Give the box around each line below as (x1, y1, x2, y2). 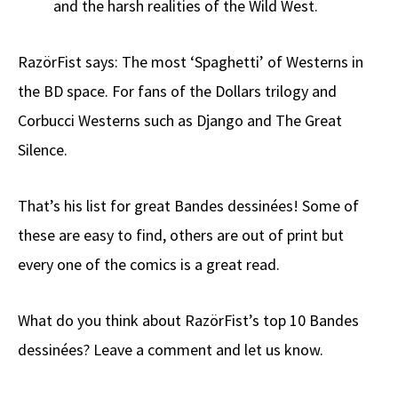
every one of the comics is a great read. (18, 254, 280, 275)
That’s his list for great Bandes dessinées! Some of (18, 195, 359, 217)
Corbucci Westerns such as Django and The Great (18, 110, 342, 131)
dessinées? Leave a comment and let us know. (18, 339, 323, 361)
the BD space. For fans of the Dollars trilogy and (18, 81, 337, 102)
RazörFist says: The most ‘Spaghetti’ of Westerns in (18, 52, 363, 73)
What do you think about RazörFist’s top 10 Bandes (18, 310, 359, 331)
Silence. (18, 139, 68, 161)
